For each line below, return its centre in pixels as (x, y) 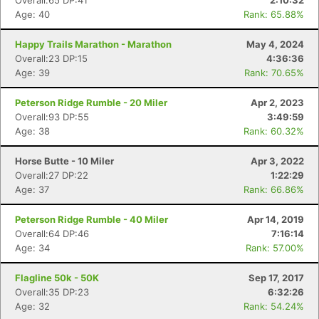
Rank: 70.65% (274, 73)
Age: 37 (32, 189)
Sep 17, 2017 (276, 278)
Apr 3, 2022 (277, 161)
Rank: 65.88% (274, 14)
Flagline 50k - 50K (57, 278)
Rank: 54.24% (274, 306)
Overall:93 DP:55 (52, 117)
